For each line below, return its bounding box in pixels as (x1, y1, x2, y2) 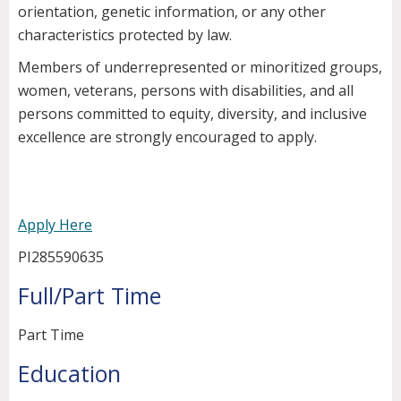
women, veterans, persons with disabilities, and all (18, 81, 354, 101)
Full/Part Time (18, 280, 161, 311)
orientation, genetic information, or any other (18, 2, 326, 22)
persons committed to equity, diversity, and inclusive (18, 104, 367, 124)
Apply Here (18, 215, 92, 235)
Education (18, 358, 121, 389)
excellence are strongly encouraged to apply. (18, 127, 317, 148)
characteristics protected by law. (18, 25, 232, 46)
